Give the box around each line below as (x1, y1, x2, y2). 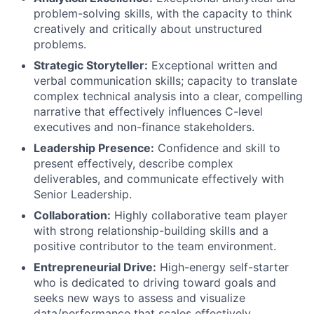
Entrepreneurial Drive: (34, 259, 156, 274)
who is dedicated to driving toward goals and (34, 275, 276, 289)
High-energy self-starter (156, 259, 289, 274)
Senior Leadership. (34, 186, 132, 201)
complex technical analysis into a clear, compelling (34, 88, 303, 103)
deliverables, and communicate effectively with (34, 171, 284, 186)
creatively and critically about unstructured (34, 21, 262, 36)
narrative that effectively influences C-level (34, 104, 263, 118)
